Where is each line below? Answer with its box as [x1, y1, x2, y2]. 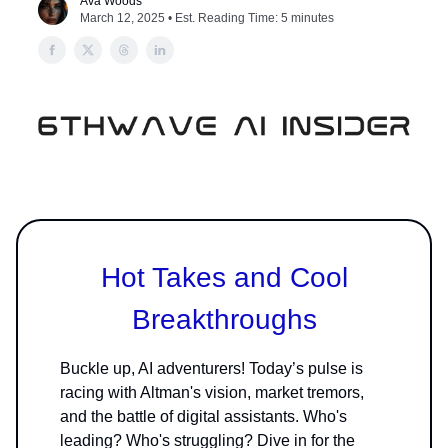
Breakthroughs [131, 303, 317, 335]
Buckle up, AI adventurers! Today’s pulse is [60, 359, 363, 377]
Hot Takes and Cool [100, 261, 348, 293]
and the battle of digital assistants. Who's [60, 407, 347, 425]
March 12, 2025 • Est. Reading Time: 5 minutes [80, 11, 334, 25]
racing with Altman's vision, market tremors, [60, 383, 364, 401]
